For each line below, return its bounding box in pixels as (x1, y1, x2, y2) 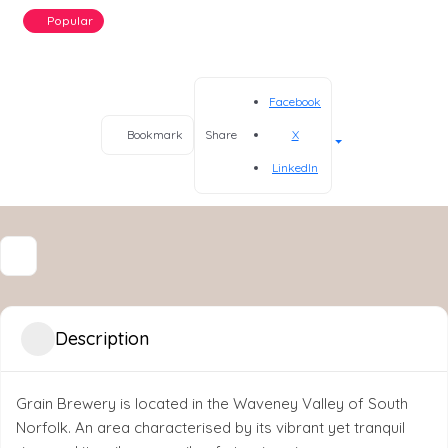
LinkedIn (272, 159, 318, 175)
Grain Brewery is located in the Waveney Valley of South (16, 393, 408, 413)
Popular (47, 12, 93, 28)
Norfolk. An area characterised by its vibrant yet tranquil (16, 417, 405, 437)
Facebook (269, 93, 321, 109)
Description (55, 327, 149, 351)
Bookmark (127, 127, 183, 143)
